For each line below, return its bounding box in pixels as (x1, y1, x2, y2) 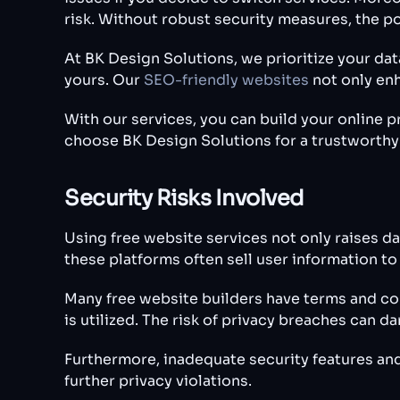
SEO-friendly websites (144, 71, 309, 90)
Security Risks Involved (64, 185, 304, 212)
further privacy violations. (64, 371, 252, 391)
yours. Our (64, 71, 144, 90)
